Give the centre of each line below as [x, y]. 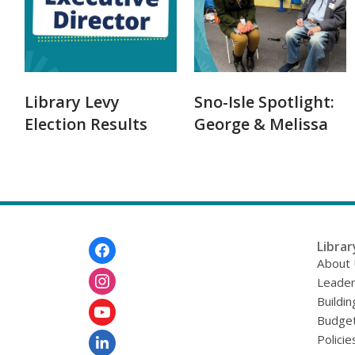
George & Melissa [261, 124]
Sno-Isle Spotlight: [264, 102]
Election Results [86, 124]
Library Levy [72, 102]
